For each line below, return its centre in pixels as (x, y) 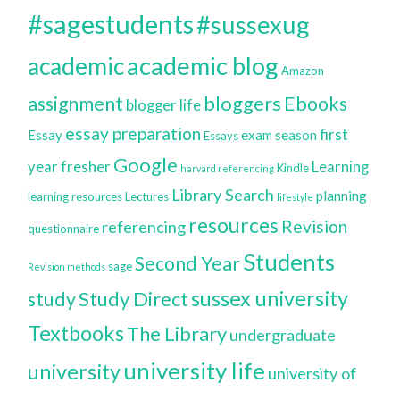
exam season (279, 134)
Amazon (303, 70)
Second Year (188, 263)
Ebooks (316, 103)
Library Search (223, 194)
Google (146, 164)
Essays (221, 135)
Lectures (147, 196)
